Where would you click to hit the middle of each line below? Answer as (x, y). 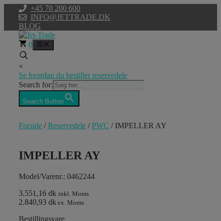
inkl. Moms (74, 194)
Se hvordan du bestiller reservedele (73, 75)
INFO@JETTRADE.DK (71, 17)
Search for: (36, 85)
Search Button (43, 102)
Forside (30, 126)
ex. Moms (70, 203)
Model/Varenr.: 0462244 (57, 177)
